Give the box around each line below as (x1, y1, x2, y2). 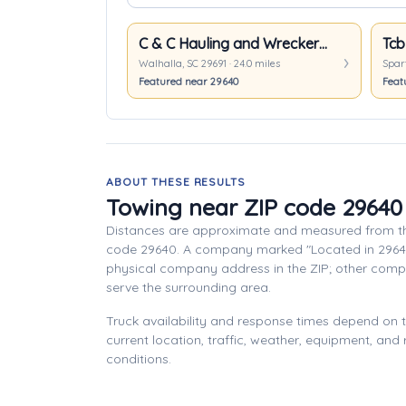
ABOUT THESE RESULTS (106, 175, 246, 188)
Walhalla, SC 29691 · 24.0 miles (139, 57, 280, 70)
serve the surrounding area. (106, 279, 271, 295)
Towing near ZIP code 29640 (106, 193, 402, 221)
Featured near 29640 (139, 75, 238, 88)
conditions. (106, 351, 171, 367)
